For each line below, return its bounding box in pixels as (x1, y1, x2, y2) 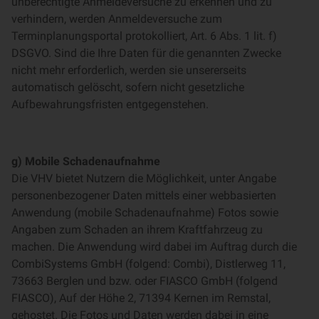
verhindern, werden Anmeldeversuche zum (11, 12, 222, 26)
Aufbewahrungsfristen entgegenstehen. (11, 98, 209, 111)
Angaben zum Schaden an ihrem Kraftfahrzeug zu (11, 223, 263, 236)
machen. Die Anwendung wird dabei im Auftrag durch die (11, 240, 297, 253)
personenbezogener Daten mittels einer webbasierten (11, 189, 276, 202)
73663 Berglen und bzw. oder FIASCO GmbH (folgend (11, 274, 278, 288)
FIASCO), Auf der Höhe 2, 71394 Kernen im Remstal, (11, 291, 271, 305)
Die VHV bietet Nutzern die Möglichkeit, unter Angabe (11, 172, 276, 185)
